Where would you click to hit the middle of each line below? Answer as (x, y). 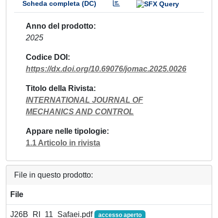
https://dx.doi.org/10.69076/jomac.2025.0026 (106, 69)
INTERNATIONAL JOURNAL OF (84, 100)
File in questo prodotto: (54, 175)
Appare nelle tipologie (66, 131)
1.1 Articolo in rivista (63, 143)
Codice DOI (47, 57)
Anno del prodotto (60, 26)
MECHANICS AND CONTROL (80, 111)
